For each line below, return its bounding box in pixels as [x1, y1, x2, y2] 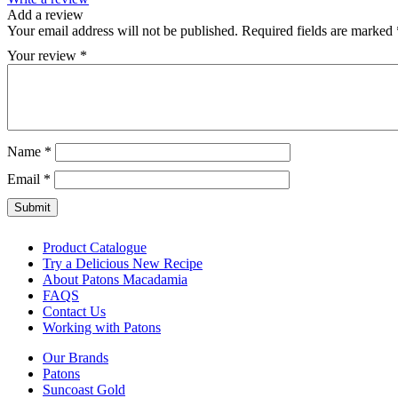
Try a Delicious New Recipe [43, 256, 203, 272]
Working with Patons [43, 320, 161, 336]
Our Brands [43, 350, 108, 366]
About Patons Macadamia [43, 272, 187, 288]
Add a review [7, 7, 84, 23]
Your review [7, 48, 80, 64]
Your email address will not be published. [7, 23, 238, 39]
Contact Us [43, 304, 106, 320]
